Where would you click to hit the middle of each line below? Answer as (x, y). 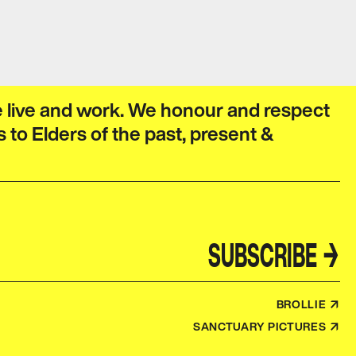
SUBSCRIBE (265, 255)
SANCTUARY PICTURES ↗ (266, 327)
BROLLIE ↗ (308, 304)
